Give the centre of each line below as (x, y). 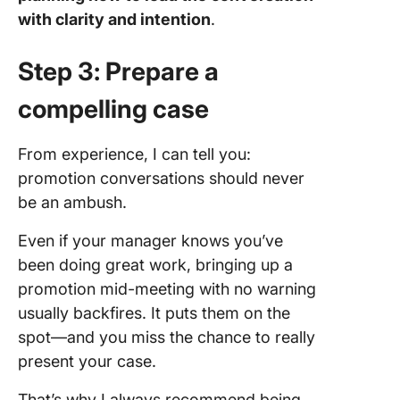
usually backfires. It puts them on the (154, 313)
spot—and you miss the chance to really (167, 337)
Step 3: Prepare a (118, 72)
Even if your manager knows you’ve (150, 241)
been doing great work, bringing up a (155, 265)
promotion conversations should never (161, 179)
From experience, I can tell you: (134, 154)
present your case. (87, 362)
